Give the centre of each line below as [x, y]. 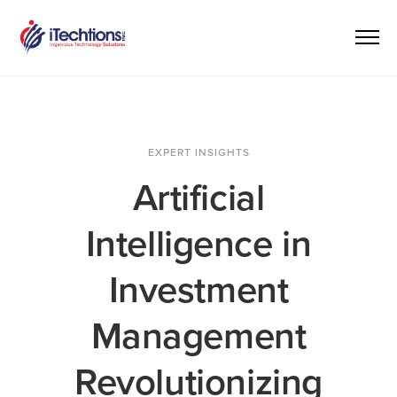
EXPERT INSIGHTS [198, 152]
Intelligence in [198, 244]
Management [198, 336]
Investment [198, 290]
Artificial [198, 198]
